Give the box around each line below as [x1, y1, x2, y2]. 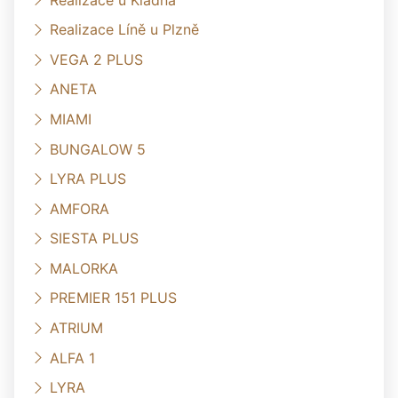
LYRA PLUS [50, 169, 126, 187]
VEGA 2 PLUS [50, 50, 143, 68]
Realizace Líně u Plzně [50, 20, 199, 38]
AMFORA [50, 199, 109, 218]
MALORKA [50, 259, 118, 277]
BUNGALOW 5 [50, 139, 146, 158]
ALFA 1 [50, 348, 95, 367]
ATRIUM [50, 318, 103, 337]
